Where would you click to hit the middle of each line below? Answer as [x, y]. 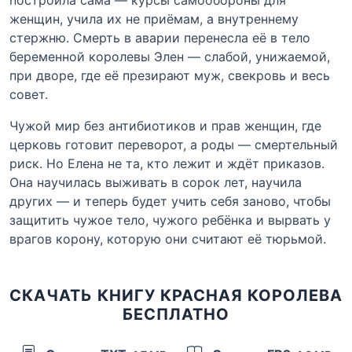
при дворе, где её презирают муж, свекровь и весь [170, 75]
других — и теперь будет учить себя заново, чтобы [170, 201]
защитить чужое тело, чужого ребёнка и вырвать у [170, 220]
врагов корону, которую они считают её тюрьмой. [168, 238]
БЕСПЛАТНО [176, 314]
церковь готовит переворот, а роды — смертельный [174, 144]
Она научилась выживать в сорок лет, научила [156, 182]
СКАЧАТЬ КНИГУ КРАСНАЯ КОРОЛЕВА [176, 295]
